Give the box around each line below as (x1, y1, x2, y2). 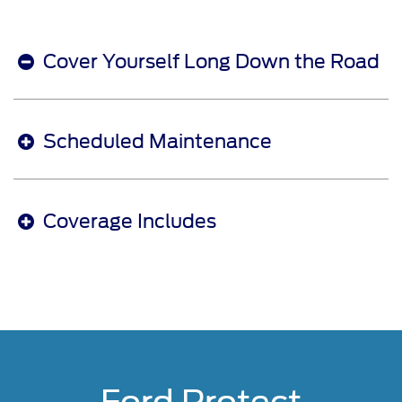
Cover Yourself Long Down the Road (43, 50, 380, 74)
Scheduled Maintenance (43, 130, 272, 153)
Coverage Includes (43, 210, 216, 233)
